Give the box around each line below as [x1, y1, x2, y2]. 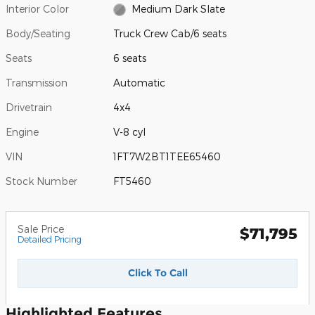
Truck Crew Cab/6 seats [113, 27, 227, 39]
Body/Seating [6, 27, 70, 39]
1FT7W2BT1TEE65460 [113, 150, 221, 162]
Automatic [113, 76, 166, 89]
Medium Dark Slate [131, 2, 225, 15]
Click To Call [127, 266, 188, 279]
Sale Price [18, 222, 64, 235]
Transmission [6, 76, 67, 89]
